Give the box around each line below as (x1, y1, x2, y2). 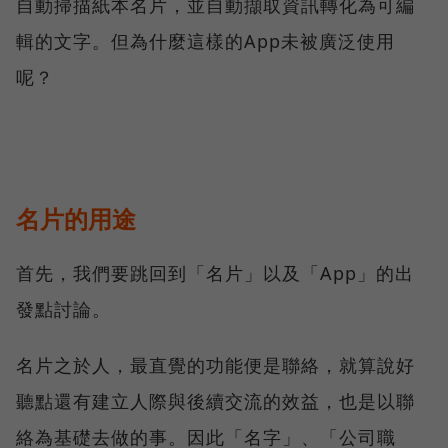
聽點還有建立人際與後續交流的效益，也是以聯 (16, 389, 415, 414)
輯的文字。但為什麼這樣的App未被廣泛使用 (16, 29, 395, 54)
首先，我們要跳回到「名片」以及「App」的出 (16, 261, 414, 286)
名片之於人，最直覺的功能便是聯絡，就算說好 (16, 353, 415, 378)
